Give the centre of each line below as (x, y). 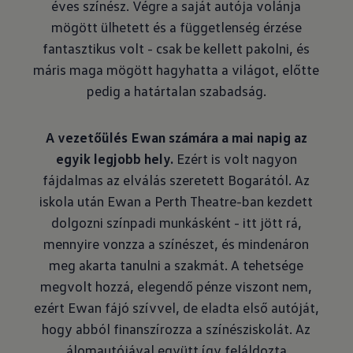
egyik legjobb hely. (114, 158)
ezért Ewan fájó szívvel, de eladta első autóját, (176, 307)
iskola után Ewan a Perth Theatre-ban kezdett (176, 201)
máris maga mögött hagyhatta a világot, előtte (176, 69)
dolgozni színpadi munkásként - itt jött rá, (176, 222)
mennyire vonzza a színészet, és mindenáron (176, 243)
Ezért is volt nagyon (235, 158)
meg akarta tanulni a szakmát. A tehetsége (176, 265)
